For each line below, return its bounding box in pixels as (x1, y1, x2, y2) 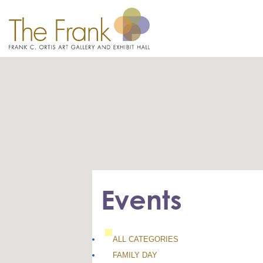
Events (101, 184, 182, 216)
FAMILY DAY (113, 250, 157, 259)
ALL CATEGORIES (113, 234, 178, 244)
